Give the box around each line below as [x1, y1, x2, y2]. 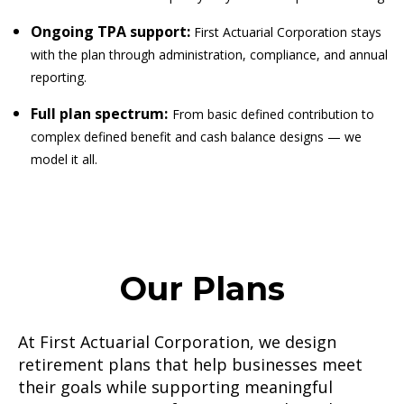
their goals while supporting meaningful [18, 375, 333, 398]
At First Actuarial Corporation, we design [18, 330, 336, 353]
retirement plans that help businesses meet [18, 353, 363, 375]
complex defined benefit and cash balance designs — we [31, 128, 362, 146]
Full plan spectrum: [31, 104, 168, 124]
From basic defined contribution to [172, 106, 374, 124]
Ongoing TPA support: [31, 22, 194, 42]
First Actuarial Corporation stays [194, 23, 381, 41]
